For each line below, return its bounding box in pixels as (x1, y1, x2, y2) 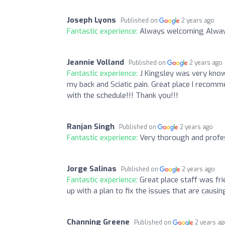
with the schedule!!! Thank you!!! (67, 90, 178, 100)
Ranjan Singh (67, 121, 115, 132)
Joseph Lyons (67, 15, 116, 25)
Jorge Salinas (67, 163, 117, 174)
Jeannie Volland (67, 57, 124, 67)
